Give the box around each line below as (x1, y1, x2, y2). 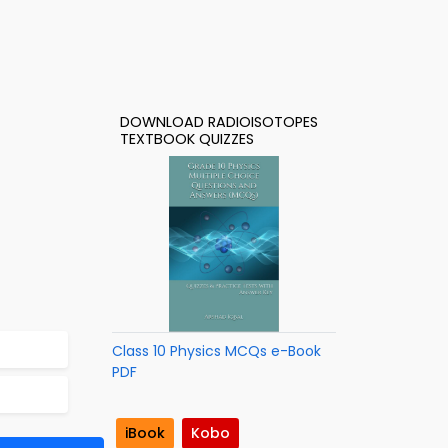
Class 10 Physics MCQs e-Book (112, 341, 321, 361)
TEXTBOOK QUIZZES (120, 129, 254, 149)
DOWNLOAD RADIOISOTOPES (120, 112, 318, 132)
